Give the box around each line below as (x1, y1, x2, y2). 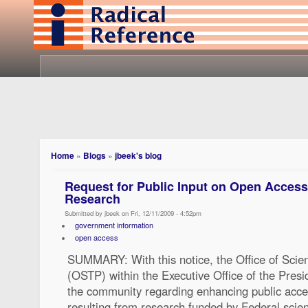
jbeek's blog (115, 149, 162, 162)
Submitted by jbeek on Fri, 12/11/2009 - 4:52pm (65, 208, 201, 218)
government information (74, 219, 153, 230)
